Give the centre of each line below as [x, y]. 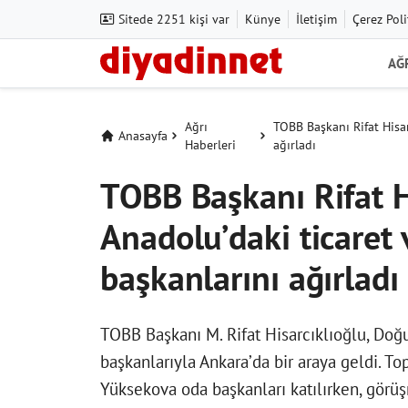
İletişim [316, 19]
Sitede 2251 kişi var [172, 19]
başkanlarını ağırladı [250, 278]
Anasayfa [143, 136]
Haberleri [210, 145]
